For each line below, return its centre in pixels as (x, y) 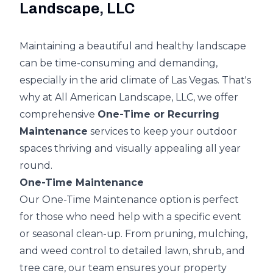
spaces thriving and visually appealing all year (130, 149)
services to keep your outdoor (162, 132)
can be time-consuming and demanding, (119, 63)
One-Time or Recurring (158, 115)
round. (36, 166)
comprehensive (58, 115)
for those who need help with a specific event (130, 217)
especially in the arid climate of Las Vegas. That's (135, 80)
